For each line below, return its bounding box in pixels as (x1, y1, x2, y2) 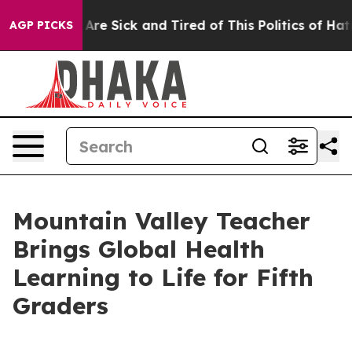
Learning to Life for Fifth (13, 262, 313, 292)
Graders (13, 291, 108, 321)
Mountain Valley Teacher (13, 206, 310, 236)
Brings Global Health (13, 234, 265, 264)
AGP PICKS (9, 18, 73, 32)
